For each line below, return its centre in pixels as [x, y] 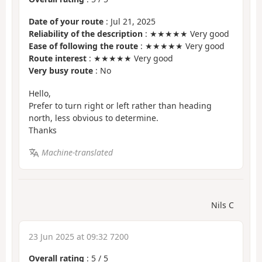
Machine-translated [77, 153]
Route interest [58, 58]
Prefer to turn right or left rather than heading [120, 105]
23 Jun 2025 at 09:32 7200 [79, 236]
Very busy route [61, 71]
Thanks [43, 130]
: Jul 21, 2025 [130, 22]
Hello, [40, 93]
